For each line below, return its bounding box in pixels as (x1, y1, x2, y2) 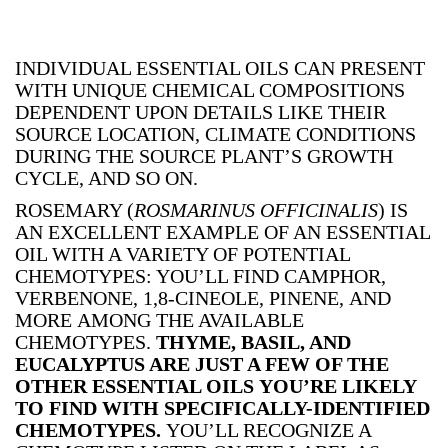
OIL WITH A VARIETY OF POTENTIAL (15, 242, 350, 265)
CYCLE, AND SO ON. (15, 166, 198, 189)
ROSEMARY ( (15, 198, 134, 221)
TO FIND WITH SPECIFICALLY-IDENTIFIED (15, 396, 430, 419)
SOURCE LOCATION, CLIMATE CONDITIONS (15, 122, 416, 145)
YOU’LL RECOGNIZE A (166, 418, 371, 441)
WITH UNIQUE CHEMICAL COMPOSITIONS (15, 78, 405, 101)
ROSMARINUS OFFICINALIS (134, 198, 378, 221)
